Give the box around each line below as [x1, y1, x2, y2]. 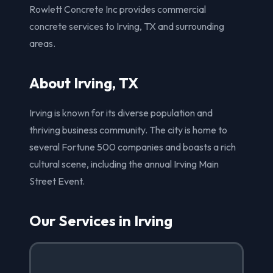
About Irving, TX [29, 73, 138, 92]
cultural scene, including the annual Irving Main [29, 157, 219, 170]
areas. [29, 37, 55, 49]
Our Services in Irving [29, 211, 172, 230]
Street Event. [29, 174, 85, 187]
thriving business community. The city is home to [29, 123, 227, 136]
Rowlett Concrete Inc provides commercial [29, 2, 206, 15]
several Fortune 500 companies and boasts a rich [29, 140, 236, 153]
